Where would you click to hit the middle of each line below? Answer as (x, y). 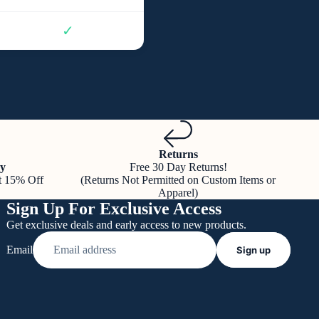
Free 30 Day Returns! (178, 167)
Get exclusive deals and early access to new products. (126, 225)
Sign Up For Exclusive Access (114, 209)
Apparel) (178, 193)
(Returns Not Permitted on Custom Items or (178, 180)
